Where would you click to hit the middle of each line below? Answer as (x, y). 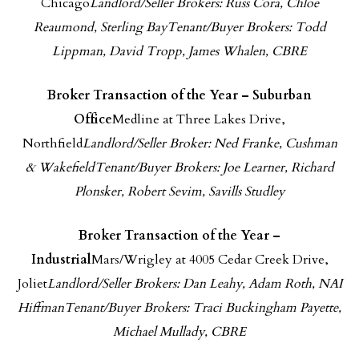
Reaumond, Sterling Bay (100, 27)
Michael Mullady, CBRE (179, 332)
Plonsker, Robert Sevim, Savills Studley (179, 192)
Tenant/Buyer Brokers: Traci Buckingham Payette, (203, 308)
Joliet (32, 284)
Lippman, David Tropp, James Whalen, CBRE (179, 51)
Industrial (61, 260)
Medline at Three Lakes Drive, (199, 119)
